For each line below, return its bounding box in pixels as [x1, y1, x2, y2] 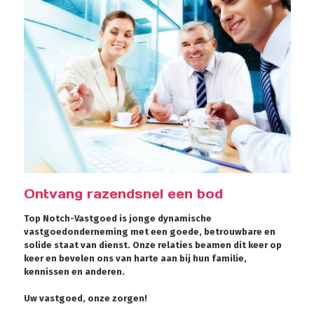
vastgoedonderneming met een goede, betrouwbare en [23, 226, 275, 237]
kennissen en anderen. [23, 266, 125, 277]
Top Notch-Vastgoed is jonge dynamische [23, 212, 212, 224]
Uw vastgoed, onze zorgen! [23, 292, 147, 303]
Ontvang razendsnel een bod [23, 185, 223, 202]
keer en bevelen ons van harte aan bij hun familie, [23, 252, 247, 264]
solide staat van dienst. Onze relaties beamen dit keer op [23, 239, 282, 250]
